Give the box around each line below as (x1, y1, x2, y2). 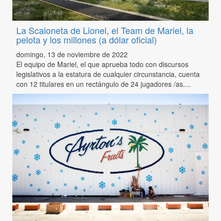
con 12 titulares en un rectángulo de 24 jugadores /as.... (16, 79, 191, 89)
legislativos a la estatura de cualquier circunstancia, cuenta (16, 69, 200, 79)
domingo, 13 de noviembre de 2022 (16, 49, 128, 60)
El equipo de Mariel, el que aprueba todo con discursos (16, 59, 188, 70)
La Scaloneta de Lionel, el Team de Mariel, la (16, 24, 193, 37)
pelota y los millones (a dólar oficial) (16, 33, 157, 46)
